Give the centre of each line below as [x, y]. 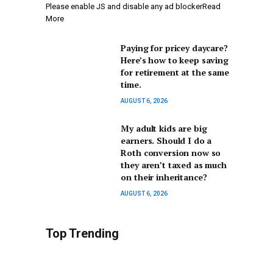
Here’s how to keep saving [175, 60]
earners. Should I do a [166, 141]
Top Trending [82, 234]
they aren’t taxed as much [174, 165]
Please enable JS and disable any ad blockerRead [133, 7]
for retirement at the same [175, 73]
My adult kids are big [164, 129]
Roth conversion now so [171, 153]
